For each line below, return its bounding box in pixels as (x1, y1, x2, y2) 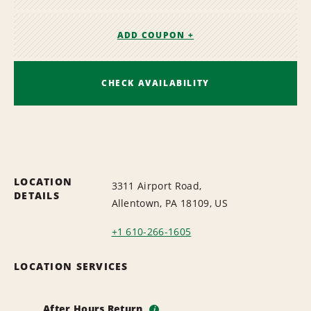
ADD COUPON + (117, 29, 194, 42)
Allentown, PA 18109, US (111, 196, 228, 210)
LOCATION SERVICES (14, 259, 128, 273)
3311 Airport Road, (111, 178, 202, 192)
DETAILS (14, 188, 60, 202)
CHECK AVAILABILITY (101, 76, 210, 89)
